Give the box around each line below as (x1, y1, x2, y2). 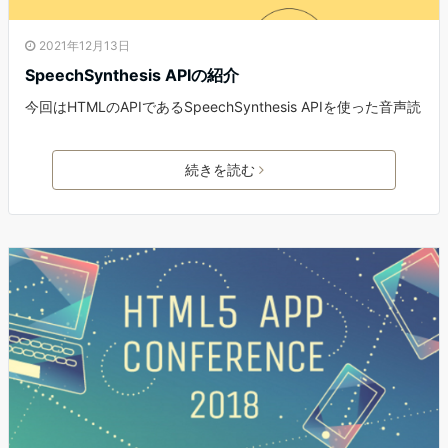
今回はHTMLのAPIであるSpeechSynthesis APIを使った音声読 (25, 98, 421, 116)
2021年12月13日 (39, 38, 130, 54)
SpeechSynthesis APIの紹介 (25, 65, 239, 86)
